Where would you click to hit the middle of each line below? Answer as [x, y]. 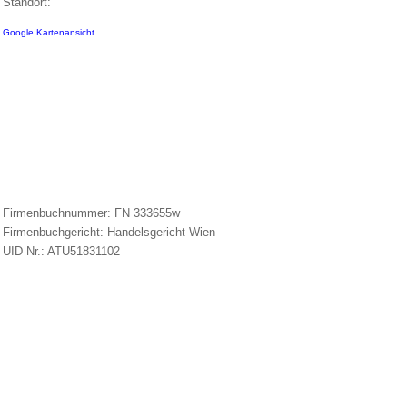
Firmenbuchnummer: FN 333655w [92, 213]
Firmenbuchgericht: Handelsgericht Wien [109, 233]
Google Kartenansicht [49, 33]
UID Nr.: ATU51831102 [62, 252]
